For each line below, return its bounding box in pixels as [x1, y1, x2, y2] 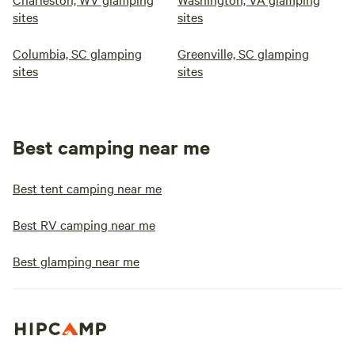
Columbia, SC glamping [13, 44, 142, 62]
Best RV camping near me [13, 216, 155, 233]
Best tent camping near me [13, 179, 162, 197]
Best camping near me [13, 134, 210, 159]
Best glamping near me [13, 252, 139, 269]
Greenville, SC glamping [177, 44, 309, 62]
